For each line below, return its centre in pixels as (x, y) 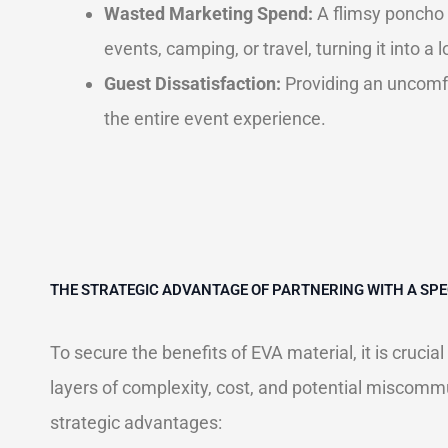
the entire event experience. (215, 118)
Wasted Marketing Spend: (208, 13)
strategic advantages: (136, 422)
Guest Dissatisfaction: (192, 83)
